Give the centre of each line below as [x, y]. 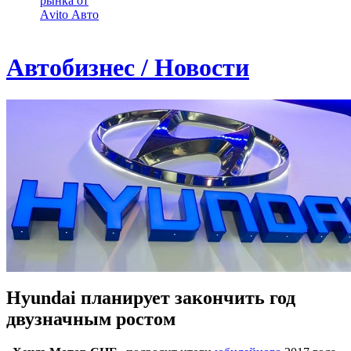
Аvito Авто [69, 14]
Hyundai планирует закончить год [151, 297]
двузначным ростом [91, 318]
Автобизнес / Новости [128, 68]
